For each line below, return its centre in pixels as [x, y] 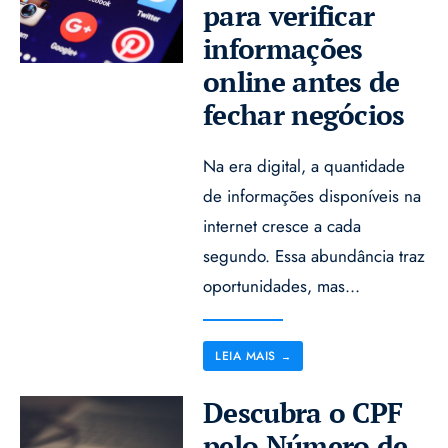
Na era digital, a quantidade [304, 165]
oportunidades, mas [274, 285]
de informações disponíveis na [312, 195]
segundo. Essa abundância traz [314, 255]
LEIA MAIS [245, 355]
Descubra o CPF [303, 412]
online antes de [301, 81]
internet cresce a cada [282, 225]
